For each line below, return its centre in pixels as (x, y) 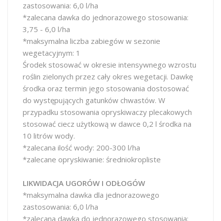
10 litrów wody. (49, 136)
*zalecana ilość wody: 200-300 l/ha (81, 147)
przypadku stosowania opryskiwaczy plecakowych (107, 112)
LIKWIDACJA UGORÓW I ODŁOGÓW (84, 183)
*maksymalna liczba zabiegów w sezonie (92, 41)
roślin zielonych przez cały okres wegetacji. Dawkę (108, 76)
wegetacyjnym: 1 (52, 53)
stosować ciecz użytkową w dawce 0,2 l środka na (107, 124)
